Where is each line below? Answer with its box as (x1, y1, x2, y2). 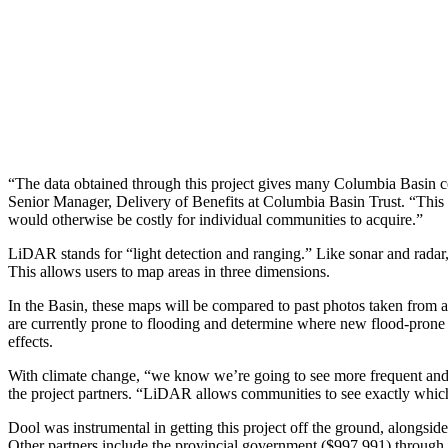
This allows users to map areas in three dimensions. (8, 262, 330, 280)
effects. (8, 332, 53, 350)
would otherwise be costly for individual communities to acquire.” (8, 210, 423, 228)
